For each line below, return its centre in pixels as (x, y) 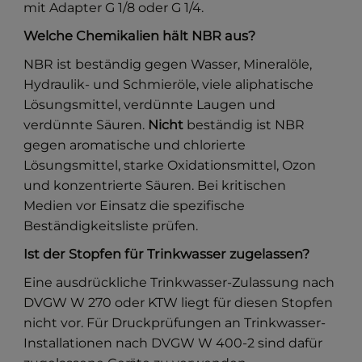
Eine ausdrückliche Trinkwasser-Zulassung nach (179, 283)
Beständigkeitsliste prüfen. (111, 226)
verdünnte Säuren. (86, 125)
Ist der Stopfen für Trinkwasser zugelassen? (167, 254)
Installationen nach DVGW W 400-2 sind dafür (173, 343)
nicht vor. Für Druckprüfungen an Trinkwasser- (175, 323)
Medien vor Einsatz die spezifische (135, 206)
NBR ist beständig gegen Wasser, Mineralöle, (168, 65)
